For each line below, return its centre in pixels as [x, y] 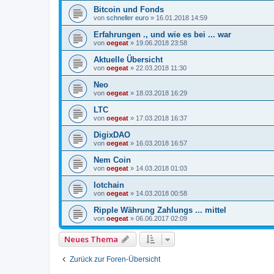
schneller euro [128, 18]
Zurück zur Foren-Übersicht [115, 260]
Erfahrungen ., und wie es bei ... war [162, 35]
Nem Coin [112, 160]
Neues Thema [91, 239]
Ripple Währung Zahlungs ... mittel [160, 210]
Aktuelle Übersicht [128, 60]
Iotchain [109, 185]
